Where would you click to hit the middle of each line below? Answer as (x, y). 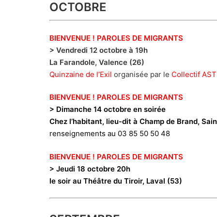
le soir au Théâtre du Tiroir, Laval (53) (116, 181)
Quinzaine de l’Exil (81, 74)
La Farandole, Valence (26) (97, 62)
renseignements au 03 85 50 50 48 (110, 134)
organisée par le (142, 74)
